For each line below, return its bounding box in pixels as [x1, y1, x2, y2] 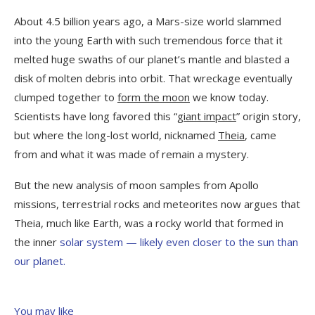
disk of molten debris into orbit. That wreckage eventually [14, 71, 292, 86]
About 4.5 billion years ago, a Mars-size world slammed [14, 14, 281, 29]
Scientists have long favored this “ [14, 109, 177, 124]
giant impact [177, 109, 236, 124]
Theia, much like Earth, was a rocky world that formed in [14, 216, 283, 231]
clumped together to [14, 90, 117, 105]
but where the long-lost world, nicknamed [14, 128, 218, 143]
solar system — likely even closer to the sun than [60, 235, 298, 250]
